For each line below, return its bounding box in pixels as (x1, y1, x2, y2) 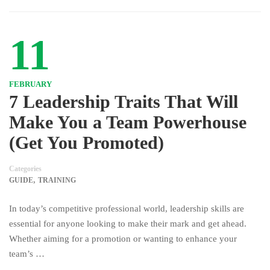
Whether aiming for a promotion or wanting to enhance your (9, 234, 237, 243)
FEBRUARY (9, 80, 52, 89)
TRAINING (38, 176, 76, 184)
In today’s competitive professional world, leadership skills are (9, 204, 244, 213)
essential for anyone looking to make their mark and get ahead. (9, 219, 246, 228)
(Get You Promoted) (9, 133, 164, 152)
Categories (9, 165, 42, 173)
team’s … (9, 249, 45, 259)
